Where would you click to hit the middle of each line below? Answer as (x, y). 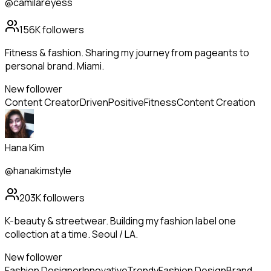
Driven (94, 103)
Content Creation (216, 103)
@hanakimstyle (38, 171)
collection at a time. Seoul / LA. (71, 234)
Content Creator (42, 103)
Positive (126, 103)
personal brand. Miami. (54, 66)
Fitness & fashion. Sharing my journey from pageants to (127, 53)
